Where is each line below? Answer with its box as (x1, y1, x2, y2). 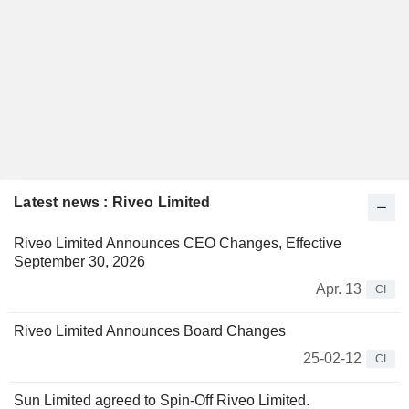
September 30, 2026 (14, 254, 145, 270)
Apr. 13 (316, 281, 362, 298)
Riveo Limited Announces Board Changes (14, 323, 286, 340)
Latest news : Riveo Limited (14, 194, 211, 211)
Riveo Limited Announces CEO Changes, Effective (14, 236, 341, 252)
